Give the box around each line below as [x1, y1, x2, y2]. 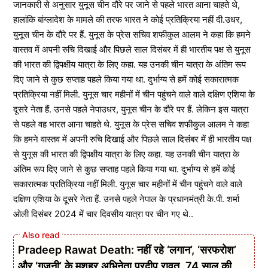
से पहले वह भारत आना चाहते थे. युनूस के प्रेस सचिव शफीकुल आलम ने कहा [13, 118, 249, 130]
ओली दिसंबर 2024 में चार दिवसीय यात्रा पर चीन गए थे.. [13, 208, 193, 220]
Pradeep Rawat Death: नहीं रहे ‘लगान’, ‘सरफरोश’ [18, 243, 236, 257]
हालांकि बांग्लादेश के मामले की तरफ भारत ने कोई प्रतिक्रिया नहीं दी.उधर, [13, 13, 242, 25]
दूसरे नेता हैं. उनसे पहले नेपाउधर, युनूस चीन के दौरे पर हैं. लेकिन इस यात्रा [13, 103, 248, 115]
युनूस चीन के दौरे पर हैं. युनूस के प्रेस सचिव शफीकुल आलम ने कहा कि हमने [13, 28, 251, 40]
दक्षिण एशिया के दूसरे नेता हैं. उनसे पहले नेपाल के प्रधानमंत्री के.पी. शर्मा [13, 193, 239, 205]
